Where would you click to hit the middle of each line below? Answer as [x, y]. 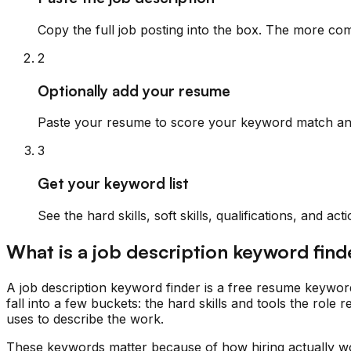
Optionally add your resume [134, 90]
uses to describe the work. [85, 318]
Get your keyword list [113, 183]
